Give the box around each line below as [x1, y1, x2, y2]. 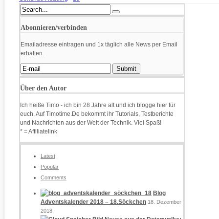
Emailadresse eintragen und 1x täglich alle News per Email [21, 41, 177, 48]
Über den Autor [20, 84, 66, 92]
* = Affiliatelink [20, 128, 57, 135]
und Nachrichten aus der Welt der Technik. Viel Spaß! [20, 119, 161, 126]
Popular [41, 163, 59, 170]
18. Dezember [148, 198, 181, 205]
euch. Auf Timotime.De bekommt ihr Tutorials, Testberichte [20, 110, 174, 117]
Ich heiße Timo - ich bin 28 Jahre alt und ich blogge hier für [20, 101, 175, 109]
